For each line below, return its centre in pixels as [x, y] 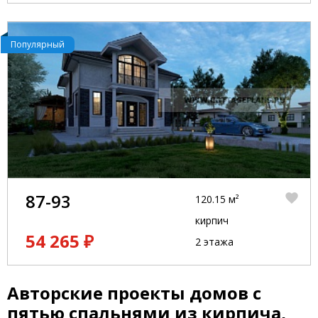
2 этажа [214, 242]
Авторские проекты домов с [134, 293]
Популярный [38, 44]
